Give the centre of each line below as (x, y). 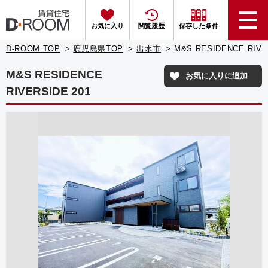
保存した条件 (198, 26)
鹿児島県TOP (98, 49)
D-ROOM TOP (33, 49)
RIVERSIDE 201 (49, 91)
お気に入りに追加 (217, 75)
